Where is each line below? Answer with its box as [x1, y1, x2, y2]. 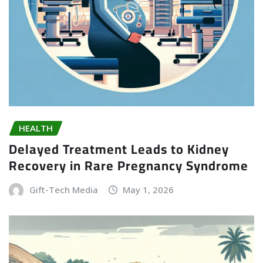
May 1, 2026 [123, 184, 174, 196]
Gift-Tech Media [29, 184, 98, 196]
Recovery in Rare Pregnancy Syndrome [9, 153, 248, 178]
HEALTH [19, 122, 53, 134]
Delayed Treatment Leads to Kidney [9, 137, 229, 162]
